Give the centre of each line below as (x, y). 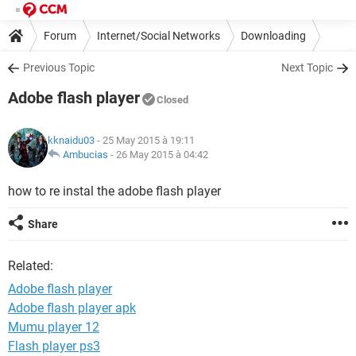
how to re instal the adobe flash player (114, 191)
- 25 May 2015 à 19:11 (145, 140)
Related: (31, 266)
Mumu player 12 (54, 327)
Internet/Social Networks (159, 35)
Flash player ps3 (54, 346)
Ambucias (85, 155)
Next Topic (307, 68)
